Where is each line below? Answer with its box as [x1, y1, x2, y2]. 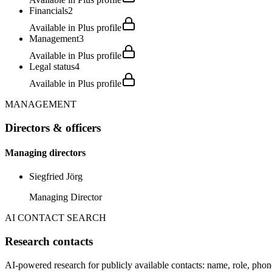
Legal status [29, 61, 75, 72]
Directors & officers [5, 121, 101, 134]
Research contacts [5, 234, 93, 248]
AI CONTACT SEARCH [5, 212, 106, 223]
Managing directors [5, 147, 86, 158]
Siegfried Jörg [29, 171, 83, 182]
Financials [29, 5, 68, 16]
